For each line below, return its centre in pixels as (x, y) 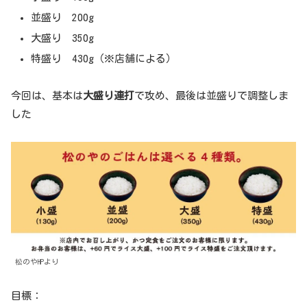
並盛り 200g (62, 17)
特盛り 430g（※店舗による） (103, 58)
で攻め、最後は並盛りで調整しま (211, 95)
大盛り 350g (62, 38)
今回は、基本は (47, 95)
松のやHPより (37, 262)
